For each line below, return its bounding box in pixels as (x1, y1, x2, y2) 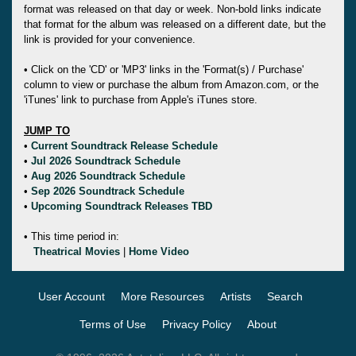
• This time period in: (24, 230, 119, 242)
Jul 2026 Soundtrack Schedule (31, 154, 180, 167)
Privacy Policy (162, 317, 231, 331)
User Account (37, 289, 105, 303)
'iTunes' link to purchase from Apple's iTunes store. (24, 93, 257, 106)
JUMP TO (24, 124, 70, 137)
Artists (219, 289, 251, 303)
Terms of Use (79, 317, 146, 331)
